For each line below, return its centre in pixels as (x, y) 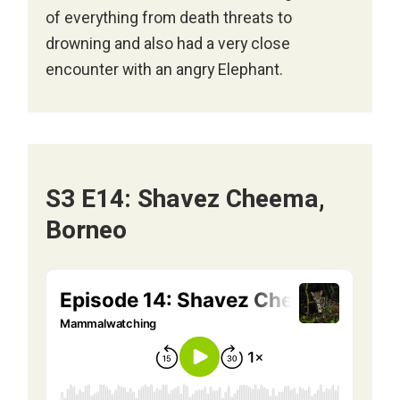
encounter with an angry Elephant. (165, 70)
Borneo (87, 231)
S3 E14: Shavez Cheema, (186, 200)
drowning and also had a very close (168, 44)
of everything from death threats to (169, 18)
